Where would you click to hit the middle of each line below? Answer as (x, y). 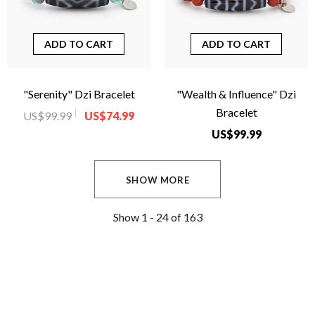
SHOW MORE (157, 180)
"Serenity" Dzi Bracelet (79, 94)
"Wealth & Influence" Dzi (236, 94)
